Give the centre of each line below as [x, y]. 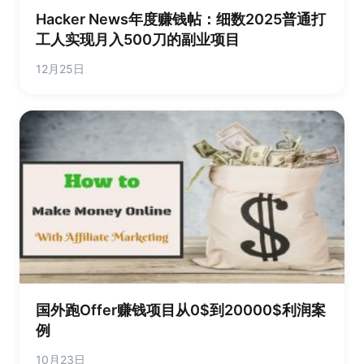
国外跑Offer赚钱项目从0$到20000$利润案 [181, 310]
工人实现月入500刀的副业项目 [138, 39]
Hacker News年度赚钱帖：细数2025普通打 [181, 19]
